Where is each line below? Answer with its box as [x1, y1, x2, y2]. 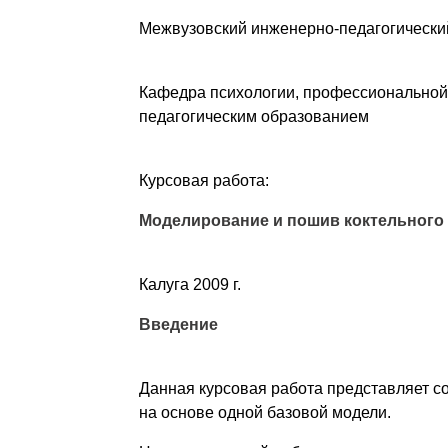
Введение [138, 315, 218, 333]
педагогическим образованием [138, 107, 369, 125]
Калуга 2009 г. [138, 275, 241, 293]
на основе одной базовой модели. [138, 403, 391, 421]
